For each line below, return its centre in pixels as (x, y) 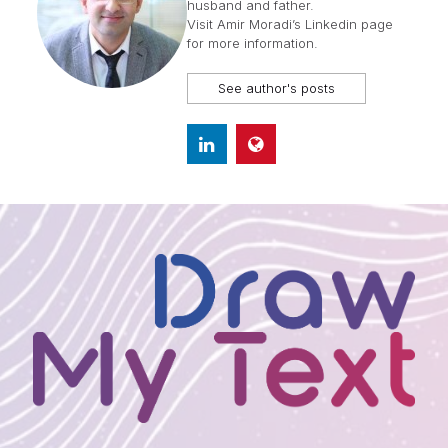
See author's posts (276, 88)
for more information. (252, 43)
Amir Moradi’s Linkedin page (304, 24)
